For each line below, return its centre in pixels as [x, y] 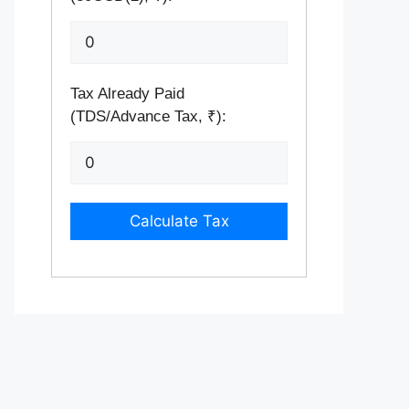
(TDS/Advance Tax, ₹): [148, 116]
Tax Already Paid [127, 94]
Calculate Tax [179, 221]
